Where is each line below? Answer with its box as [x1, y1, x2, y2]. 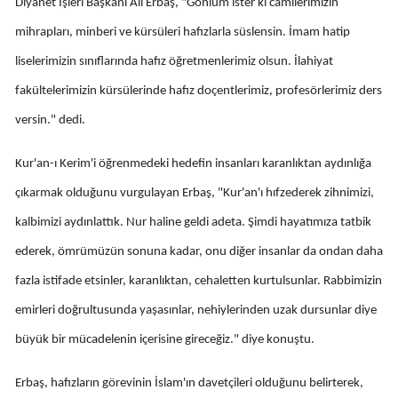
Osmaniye [267, 136, 326, 153]
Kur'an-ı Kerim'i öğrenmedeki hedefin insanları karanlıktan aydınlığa [15, 156, 371, 171]
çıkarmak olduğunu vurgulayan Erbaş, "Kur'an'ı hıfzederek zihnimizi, [15, 186, 374, 200]
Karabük [267, 63, 316, 80]
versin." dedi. [15, 113, 85, 127]
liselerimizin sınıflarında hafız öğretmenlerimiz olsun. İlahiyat [15, 54, 333, 68]
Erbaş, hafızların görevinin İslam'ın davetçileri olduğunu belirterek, [15, 376, 363, 390]
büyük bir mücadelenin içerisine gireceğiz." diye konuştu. [15, 332, 314, 346]
